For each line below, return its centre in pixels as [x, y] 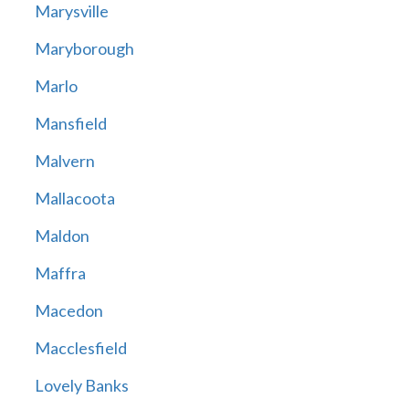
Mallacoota [74, 199]
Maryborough [84, 49]
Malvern [64, 161]
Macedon [68, 311]
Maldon [62, 236]
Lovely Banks [81, 386]
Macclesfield [80, 348]
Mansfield [70, 124]
